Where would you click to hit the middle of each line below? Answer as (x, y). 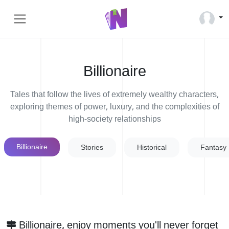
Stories (92, 147)
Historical (152, 147)
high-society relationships (114, 119)
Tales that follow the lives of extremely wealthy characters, (114, 95)
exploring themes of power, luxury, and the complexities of (114, 107)
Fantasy (213, 147)
